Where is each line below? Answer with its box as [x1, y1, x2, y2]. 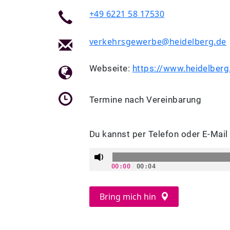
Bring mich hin [100, 191, 158, 202]
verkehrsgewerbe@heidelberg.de [89, 36, 226, 47]
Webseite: [89, 64, 130, 73]
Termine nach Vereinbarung [89, 95, 201, 105]
